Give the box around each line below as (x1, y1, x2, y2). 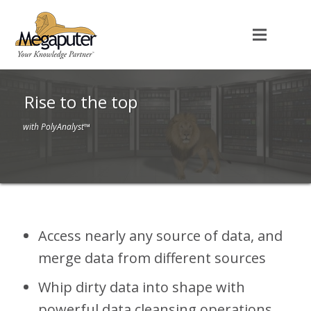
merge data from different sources (38, 249, 266, 268)
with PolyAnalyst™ (23, 121, 90, 133)
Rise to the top (24, 90, 137, 113)
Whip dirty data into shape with (38, 278, 245, 297)
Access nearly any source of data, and (38, 226, 283, 246)
